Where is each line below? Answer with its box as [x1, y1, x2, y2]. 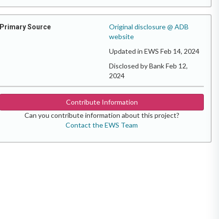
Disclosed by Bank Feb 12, [109, 61, 188, 70]
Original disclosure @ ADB [109, 22, 189, 31]
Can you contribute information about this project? [24, 110, 179, 119]
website [109, 32, 134, 41]
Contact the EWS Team [66, 120, 138, 129]
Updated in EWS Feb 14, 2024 [109, 46, 199, 55]
